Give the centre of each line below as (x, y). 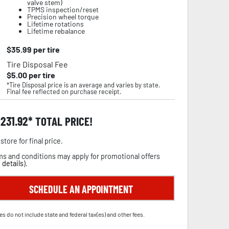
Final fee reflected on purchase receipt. (64, 91)
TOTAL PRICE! (63, 121)
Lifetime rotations (55, 24)
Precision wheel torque (63, 17)
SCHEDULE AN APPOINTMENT (81, 189)
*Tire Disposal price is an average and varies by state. (83, 85)
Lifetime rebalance (56, 31)
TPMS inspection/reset (63, 9)
